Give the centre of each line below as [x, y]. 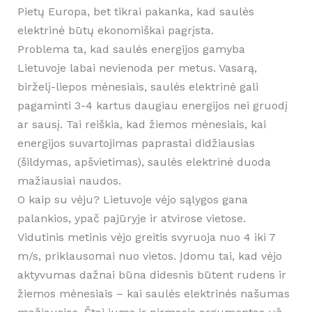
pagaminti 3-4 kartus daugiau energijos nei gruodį [152, 106]
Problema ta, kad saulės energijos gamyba [131, 49]
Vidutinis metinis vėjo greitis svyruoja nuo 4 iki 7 [146, 237]
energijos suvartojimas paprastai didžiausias [136, 143]
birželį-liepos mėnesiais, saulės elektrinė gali [138, 87]
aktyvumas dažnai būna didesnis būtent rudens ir [151, 275]
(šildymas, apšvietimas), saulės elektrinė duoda [144, 162]
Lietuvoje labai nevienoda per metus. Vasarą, [137, 68]
